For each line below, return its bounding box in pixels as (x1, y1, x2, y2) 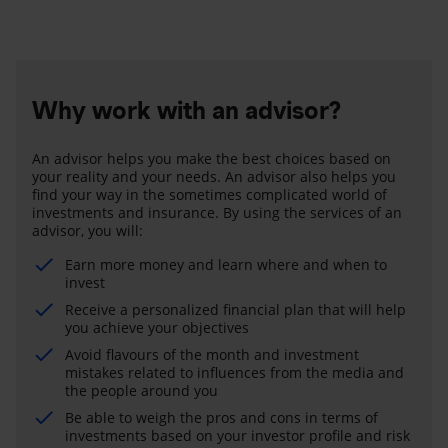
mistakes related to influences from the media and (65, 362, 404, 382)
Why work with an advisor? (32, 95, 341, 125)
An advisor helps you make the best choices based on (32, 148, 391, 168)
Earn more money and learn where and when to (65, 254, 387, 274)
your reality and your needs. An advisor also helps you (32, 166, 396, 186)
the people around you (65, 380, 218, 400)
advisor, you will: (32, 220, 143, 240)
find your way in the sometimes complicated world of (32, 184, 387, 204)
